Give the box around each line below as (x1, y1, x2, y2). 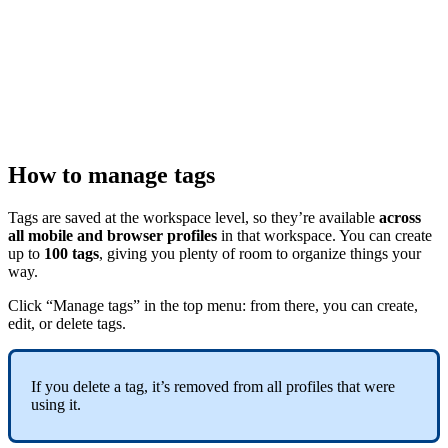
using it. (31, 396, 81, 414)
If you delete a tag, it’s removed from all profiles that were (31, 378, 395, 396)
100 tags (44, 245, 99, 263)
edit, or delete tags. (8, 315, 130, 333)
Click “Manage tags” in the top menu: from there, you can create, (8, 297, 418, 315)
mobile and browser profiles (28, 227, 217, 245)
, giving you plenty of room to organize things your (99, 245, 421, 263)
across (379, 209, 421, 227)
